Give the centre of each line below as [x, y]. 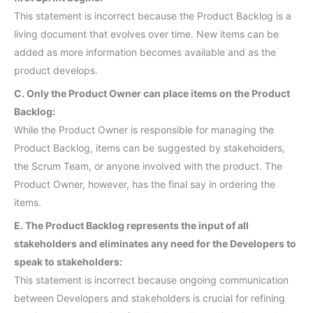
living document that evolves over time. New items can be [146, 34]
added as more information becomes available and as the [145, 52]
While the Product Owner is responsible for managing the [144, 129]
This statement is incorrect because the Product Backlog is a [153, 15]
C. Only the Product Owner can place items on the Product [152, 93]
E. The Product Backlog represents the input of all [131, 225]
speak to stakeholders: [68, 261]
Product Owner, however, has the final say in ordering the [145, 184]
